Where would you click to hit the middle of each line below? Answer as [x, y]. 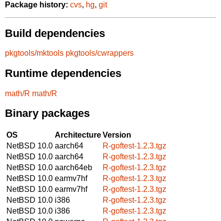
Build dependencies [55, 33]
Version [117, 135]
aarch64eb [74, 167]
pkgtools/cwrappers [100, 53]
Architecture [78, 135]
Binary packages [47, 113]
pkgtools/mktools [34, 53]
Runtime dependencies [63, 73]
